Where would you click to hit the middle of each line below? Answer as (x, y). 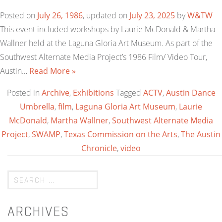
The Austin (201, 134)
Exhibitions (93, 93)
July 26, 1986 (60, 15)
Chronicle (99, 148)
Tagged (129, 93)
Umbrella (37, 107)
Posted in (24, 93)
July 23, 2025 (152, 15)
